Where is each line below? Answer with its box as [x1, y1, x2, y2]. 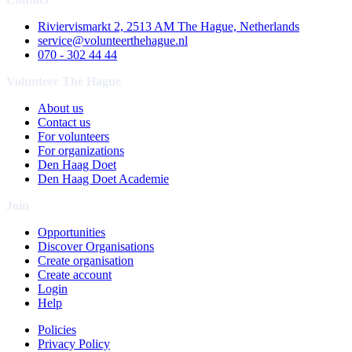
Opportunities [38, 225, 105, 239]
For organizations [38, 143, 124, 157]
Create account [38, 267, 112, 281]
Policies [38, 322, 76, 336]
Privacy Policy [38, 336, 110, 350]
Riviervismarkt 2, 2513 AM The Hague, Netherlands [38, 19, 299, 33]
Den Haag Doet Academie [38, 171, 169, 185]
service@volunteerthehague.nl [38, 33, 188, 47]
